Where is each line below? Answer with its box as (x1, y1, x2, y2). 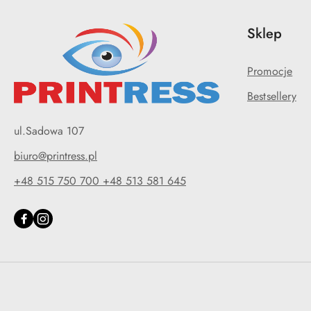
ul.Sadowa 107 (14, 122, 84, 139)
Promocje (247, 63, 293, 79)
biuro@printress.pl (14, 147, 97, 164)
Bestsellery (247, 88, 296, 104)
